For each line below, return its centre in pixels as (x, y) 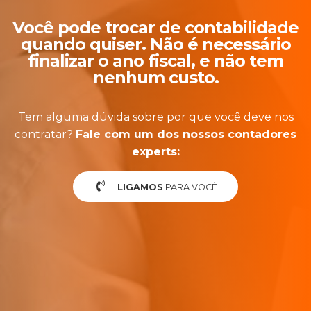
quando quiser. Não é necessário (155, 44)
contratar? (45, 135)
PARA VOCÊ (190, 187)
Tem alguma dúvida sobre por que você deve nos (155, 117)
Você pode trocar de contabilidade (155, 28)
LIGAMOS (140, 187)
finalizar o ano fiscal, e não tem (155, 61)
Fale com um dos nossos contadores (186, 135)
